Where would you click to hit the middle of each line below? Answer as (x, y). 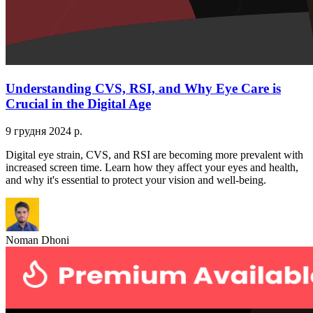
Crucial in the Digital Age (78, 103)
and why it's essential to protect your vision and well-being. (136, 180)
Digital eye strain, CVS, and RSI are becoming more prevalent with (154, 154)
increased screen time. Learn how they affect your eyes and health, (152, 167)
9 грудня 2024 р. (44, 131)
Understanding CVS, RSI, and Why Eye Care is (143, 88)
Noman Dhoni (37, 240)
